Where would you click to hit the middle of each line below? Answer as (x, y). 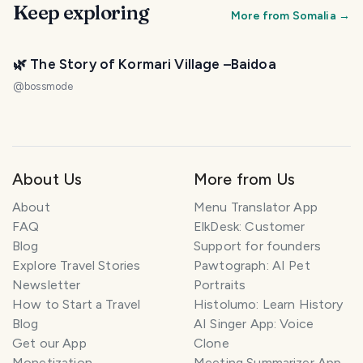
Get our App (49, 343)
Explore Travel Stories (77, 265)
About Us (47, 179)
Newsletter (47, 284)
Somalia (314, 15)
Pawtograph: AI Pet (252, 265)
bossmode (49, 86)
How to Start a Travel (77, 304)
